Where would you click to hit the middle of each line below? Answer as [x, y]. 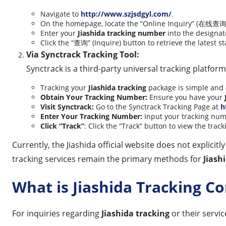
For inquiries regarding [57, 213]
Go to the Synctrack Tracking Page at [157, 106]
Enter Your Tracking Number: [91, 116]
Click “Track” [62, 126]
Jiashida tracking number [122, 33]
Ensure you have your [186, 97]
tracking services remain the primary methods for [108, 159]
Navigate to [61, 14]
